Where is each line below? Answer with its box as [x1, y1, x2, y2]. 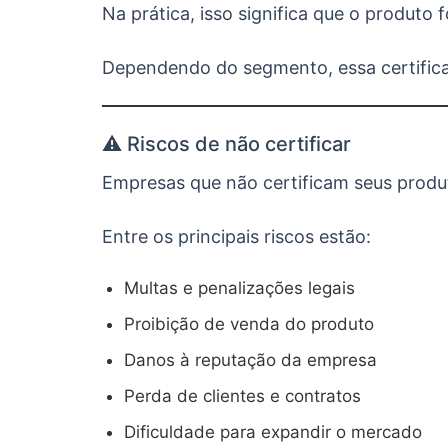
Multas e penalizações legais [124, 278, 355, 298]
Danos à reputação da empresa [124, 350, 377, 370]
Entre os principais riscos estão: [102, 226, 371, 247]
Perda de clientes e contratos [124, 386, 361, 406]
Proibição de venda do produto [124, 314, 374, 334]
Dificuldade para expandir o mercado [124, 422, 422, 442]
